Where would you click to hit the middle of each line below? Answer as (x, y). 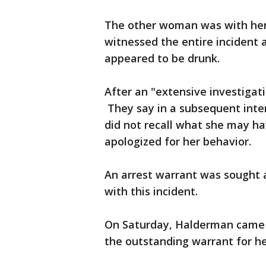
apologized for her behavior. (178, 142)
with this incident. (151, 191)
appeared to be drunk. (164, 58)
